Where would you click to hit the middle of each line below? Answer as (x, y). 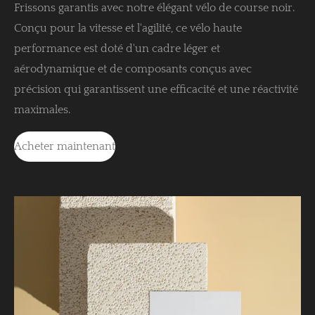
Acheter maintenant (65, 146)
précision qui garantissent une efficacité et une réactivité (156, 89)
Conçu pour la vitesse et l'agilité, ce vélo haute (128, 28)
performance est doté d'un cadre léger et (117, 48)
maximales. (42, 109)
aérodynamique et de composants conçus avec (133, 69)
